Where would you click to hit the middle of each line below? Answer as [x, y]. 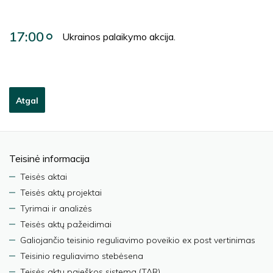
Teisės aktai [44, 177]
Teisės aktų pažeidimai [66, 224]
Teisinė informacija [49, 158]
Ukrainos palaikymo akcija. [119, 37]
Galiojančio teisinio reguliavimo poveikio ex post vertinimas [138, 240]
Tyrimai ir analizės [56, 208]
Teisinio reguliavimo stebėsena [82, 256]
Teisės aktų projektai [61, 193]
